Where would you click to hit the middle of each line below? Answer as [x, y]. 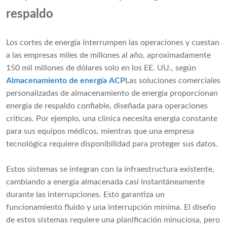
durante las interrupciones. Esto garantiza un [85, 195]
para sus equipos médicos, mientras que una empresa [100, 131]
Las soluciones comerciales [173, 81]
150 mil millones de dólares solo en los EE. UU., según [101, 68]
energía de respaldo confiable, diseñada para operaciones [107, 106]
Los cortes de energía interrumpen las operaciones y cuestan [113, 43]
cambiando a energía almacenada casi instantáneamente [105, 182]
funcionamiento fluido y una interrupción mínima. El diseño [111, 207]
